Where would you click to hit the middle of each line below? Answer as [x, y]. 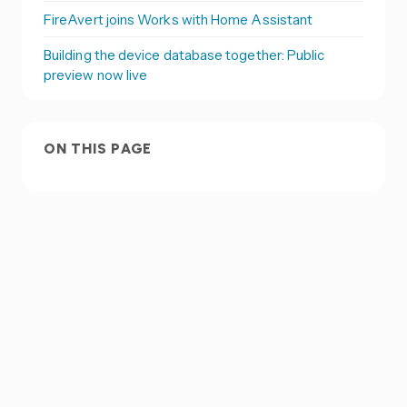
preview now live [96, 75]
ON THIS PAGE [98, 149]
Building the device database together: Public [184, 55]
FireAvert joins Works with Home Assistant [179, 19]
